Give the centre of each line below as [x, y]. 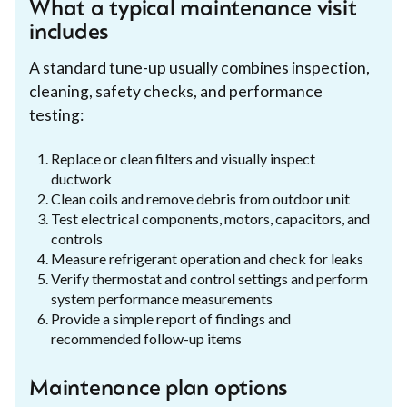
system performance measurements [162, 298]
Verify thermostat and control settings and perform [209, 278]
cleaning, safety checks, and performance [176, 91]
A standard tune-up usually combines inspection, [199, 67]
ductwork [81, 178]
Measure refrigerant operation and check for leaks [207, 258]
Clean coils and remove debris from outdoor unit [200, 198]
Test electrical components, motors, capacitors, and [210, 218]
